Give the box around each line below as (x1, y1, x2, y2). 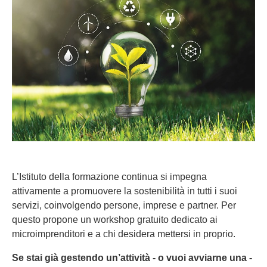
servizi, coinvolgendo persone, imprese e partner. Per (12, 200, 236, 211)
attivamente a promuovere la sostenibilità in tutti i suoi (12, 186, 237, 197)
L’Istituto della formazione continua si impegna (12, 172, 207, 182)
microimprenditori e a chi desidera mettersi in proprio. (12, 229, 235, 240)
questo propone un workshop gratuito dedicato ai (12, 215, 218, 225)
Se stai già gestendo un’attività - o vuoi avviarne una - (12, 253, 252, 263)
